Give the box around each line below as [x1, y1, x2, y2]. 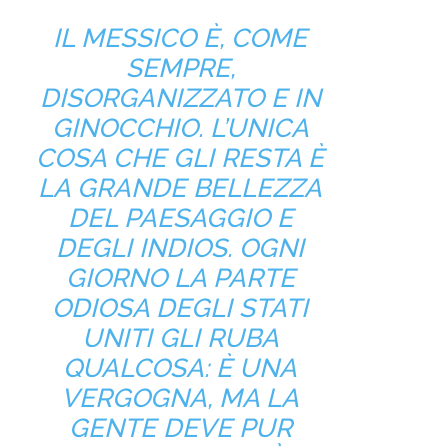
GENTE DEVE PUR [68, 412, 292, 443]
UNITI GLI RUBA [81, 322, 279, 353]
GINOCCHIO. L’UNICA [51, 112, 309, 143]
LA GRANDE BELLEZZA [38, 172, 322, 203]
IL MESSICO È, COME [53, 22, 307, 53]
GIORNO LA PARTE [65, 262, 295, 293]
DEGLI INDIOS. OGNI [56, 232, 304, 263]
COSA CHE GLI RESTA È [36, 142, 324, 173]
